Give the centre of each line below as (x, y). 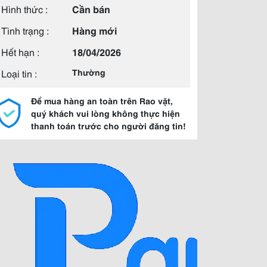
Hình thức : (24, 9)
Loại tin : (19, 73)
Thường (89, 72)
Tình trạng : (25, 30)
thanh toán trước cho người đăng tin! (108, 126)
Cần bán (91, 9)
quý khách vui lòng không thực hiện (105, 113)
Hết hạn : (20, 52)
